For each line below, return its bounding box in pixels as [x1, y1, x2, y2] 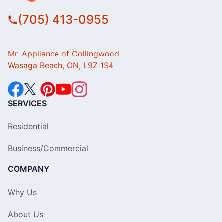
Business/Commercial [8, 143, 88, 154]
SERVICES [8, 98, 47, 109]
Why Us [8, 187, 37, 198]
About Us [8, 209, 43, 220]
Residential [8, 121, 49, 132]
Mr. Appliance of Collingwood [8, 49, 119, 59]
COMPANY [8, 164, 49, 174]
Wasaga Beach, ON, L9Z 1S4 [8, 60, 113, 71]
